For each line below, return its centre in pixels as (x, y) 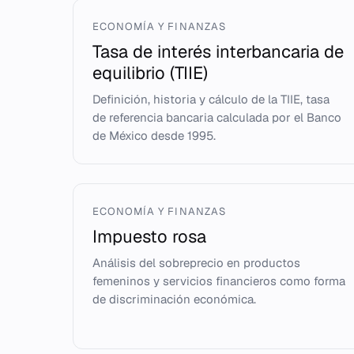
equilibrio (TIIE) (150, 73)
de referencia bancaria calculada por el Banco (217, 117)
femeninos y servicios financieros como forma (219, 281)
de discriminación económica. (174, 299)
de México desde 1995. (154, 136)
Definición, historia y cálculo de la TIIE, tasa (211, 99)
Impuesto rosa (149, 236)
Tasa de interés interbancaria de (218, 51)
